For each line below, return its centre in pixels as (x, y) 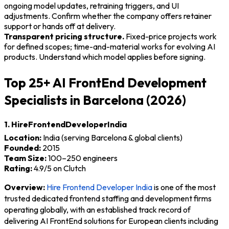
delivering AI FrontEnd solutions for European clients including (111, 221)
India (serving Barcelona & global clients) (112, 138)
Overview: (25, 187)
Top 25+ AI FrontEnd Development (105, 83)
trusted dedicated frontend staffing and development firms (108, 199)
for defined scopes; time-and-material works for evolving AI (110, 47)
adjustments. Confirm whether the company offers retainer (108, 16)
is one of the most (184, 187)
